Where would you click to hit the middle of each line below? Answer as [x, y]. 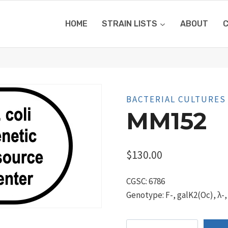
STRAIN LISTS [130, 24]
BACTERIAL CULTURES [176, 99]
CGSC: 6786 [145, 181]
